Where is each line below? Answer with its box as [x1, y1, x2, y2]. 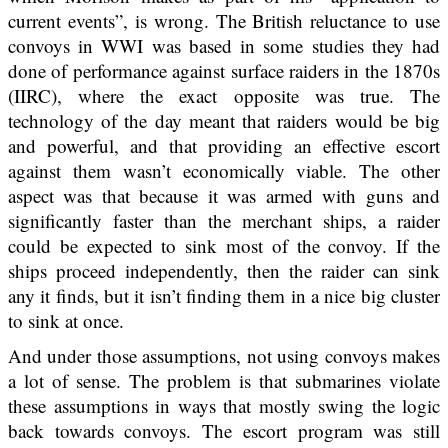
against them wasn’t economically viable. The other [8, 157, 440, 183]
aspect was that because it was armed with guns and [8, 182, 440, 208]
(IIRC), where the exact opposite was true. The [8, 82, 440, 108]
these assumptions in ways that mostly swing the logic [8, 392, 440, 418]
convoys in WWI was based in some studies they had [8, 32, 440, 58]
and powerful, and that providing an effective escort [8, 132, 440, 158]
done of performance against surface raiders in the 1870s [8, 57, 440, 83]
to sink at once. [8, 307, 124, 333]
